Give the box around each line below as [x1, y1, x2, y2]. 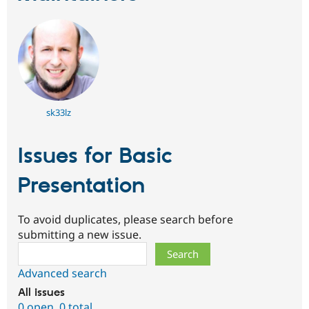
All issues [18, 286, 65, 299]
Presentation [18, 172, 145, 201]
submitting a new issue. [18, 226, 141, 242]
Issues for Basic [18, 143, 172, 171]
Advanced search [18, 265, 107, 281]
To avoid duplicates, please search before [18, 211, 233, 227]
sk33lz [46, 106, 71, 119]
